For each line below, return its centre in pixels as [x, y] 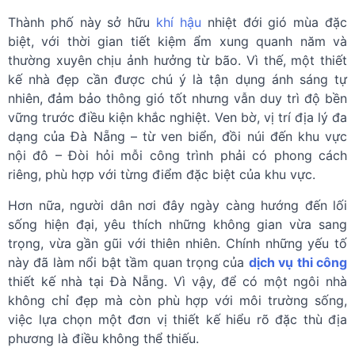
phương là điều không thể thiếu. [103, 338]
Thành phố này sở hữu [82, 22]
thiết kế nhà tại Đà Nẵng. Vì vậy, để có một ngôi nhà [177, 281]
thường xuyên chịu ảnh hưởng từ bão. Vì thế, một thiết [177, 60]
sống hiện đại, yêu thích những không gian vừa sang [177, 224]
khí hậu [179, 22]
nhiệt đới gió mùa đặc [274, 22]
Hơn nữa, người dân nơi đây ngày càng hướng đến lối [177, 205]
